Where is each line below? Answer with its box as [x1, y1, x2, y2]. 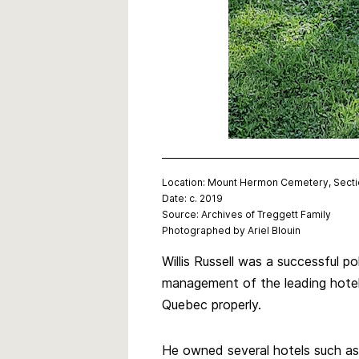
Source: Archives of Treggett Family [162, 208, 331, 220]
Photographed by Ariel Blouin [162, 224, 301, 236]
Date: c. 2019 [162, 192, 223, 204]
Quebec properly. [162, 296, 261, 313]
